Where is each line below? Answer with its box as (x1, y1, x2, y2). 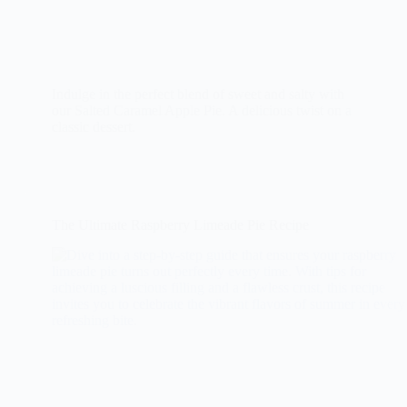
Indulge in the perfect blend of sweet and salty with (51, 86, 344, 103)
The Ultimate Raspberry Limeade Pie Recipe (51, 217, 309, 233)
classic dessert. (51, 119, 135, 135)
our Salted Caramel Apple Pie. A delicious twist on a (51, 103, 352, 119)
